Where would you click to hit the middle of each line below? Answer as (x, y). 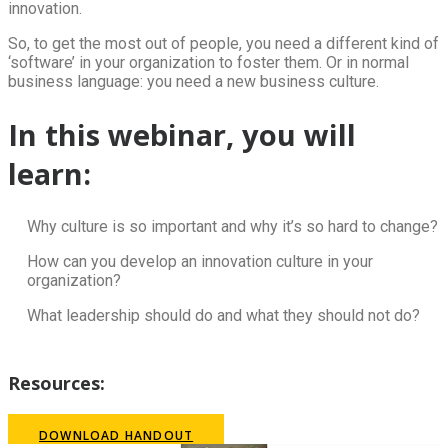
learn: (49, 173)
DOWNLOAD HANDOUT (116, 435)
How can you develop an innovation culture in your (200, 261)
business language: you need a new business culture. (193, 81)
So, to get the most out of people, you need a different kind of (223, 43)
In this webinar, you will (182, 134)
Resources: (56, 382)
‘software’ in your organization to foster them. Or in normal (208, 62)
